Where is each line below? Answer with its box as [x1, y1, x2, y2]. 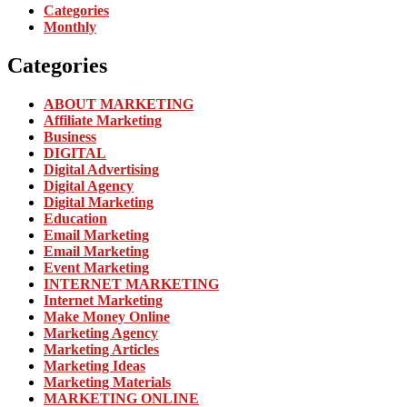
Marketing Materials [44, 374, 171, 391]
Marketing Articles [44, 342, 159, 358]
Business [44, 129, 96, 145]
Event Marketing [44, 260, 149, 276]
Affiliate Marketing [44, 113, 162, 129]
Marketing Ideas [44, 358, 145, 374]
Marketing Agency [44, 325, 158, 342]
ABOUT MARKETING [44, 96, 194, 113]
